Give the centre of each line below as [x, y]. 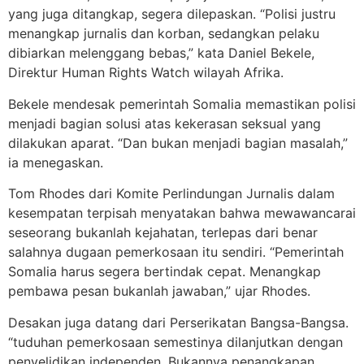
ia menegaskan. [56, 162]
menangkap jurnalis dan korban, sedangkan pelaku [164, 34]
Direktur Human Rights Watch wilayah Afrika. [146, 73]
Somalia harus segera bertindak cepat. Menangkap [165, 272]
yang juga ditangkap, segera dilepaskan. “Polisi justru [172, 14]
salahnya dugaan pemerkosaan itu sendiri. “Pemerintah [176, 252]
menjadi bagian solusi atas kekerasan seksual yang [165, 123]
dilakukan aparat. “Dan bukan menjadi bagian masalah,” [178, 143]
